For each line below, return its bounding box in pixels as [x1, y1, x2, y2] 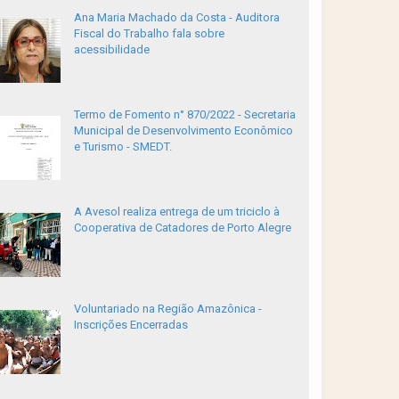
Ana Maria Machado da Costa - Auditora [73, 11, 280, 24]
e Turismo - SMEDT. [73, 140, 172, 153]
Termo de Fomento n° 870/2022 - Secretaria [73, 108, 296, 121]
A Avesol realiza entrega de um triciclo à [73, 205, 280, 218]
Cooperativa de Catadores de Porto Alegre [73, 221, 291, 234]
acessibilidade [73, 43, 150, 56]
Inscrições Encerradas [73, 318, 188, 331]
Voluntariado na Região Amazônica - [73, 302, 262, 315]
